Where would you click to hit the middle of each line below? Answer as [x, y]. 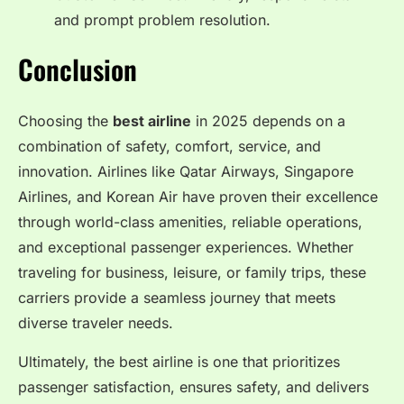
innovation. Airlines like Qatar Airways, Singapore [186, 172]
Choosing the [65, 121]
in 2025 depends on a [268, 121]
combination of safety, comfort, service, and [170, 147]
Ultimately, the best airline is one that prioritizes [179, 361]
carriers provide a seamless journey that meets [177, 298]
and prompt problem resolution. [162, 20]
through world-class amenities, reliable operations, [190, 222]
